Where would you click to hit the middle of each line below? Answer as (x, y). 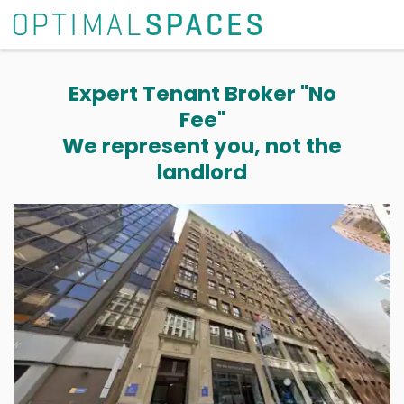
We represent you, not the (202, 146)
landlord (202, 172)
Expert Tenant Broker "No (202, 94)
